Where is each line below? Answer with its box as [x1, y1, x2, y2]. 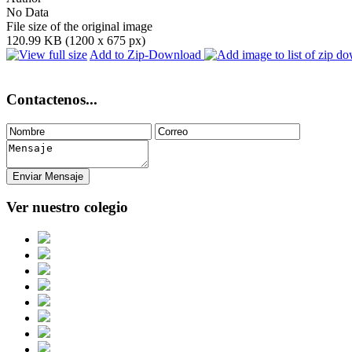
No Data [6, 5, 49, 20]
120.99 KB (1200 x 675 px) [6, 34, 145, 48]
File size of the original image [6, 20, 152, 34]
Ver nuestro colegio [6, 199, 128, 216]
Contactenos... [6, 90, 97, 108]
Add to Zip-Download [90, 48, 204, 62]
